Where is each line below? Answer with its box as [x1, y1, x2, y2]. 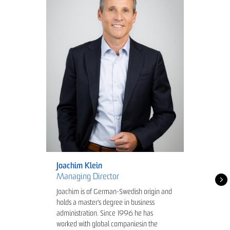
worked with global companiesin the [56, 221, 158, 229]
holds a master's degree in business [56, 199, 155, 207]
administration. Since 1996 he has [56, 210, 153, 218]
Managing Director [56, 173, 119, 182]
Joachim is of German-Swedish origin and [56, 188, 172, 197]
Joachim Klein [56, 162, 102, 171]
